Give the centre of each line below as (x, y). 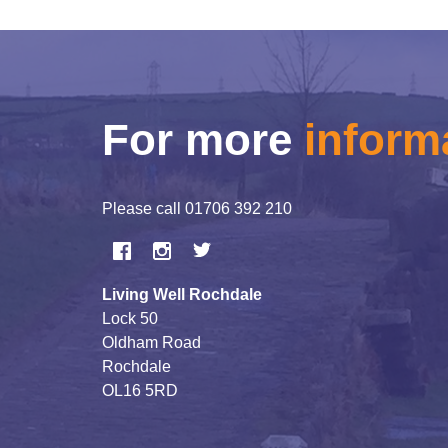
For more (203, 139)
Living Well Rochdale (187, 294)
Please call (143, 208)
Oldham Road (151, 342)
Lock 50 (130, 318)
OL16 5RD (140, 390)
